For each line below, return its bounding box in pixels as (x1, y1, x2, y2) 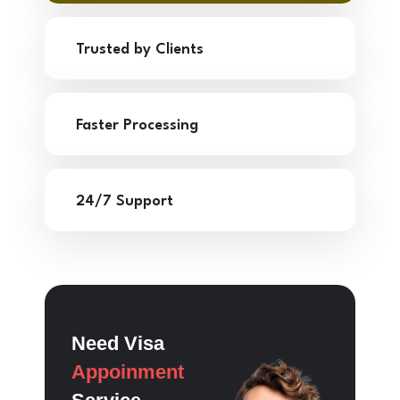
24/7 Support (76, 194, 173, 210)
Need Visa (71, 332, 164, 355)
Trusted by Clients (76, 42, 204, 58)
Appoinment (71, 361, 184, 384)
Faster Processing (76, 118, 198, 134)
